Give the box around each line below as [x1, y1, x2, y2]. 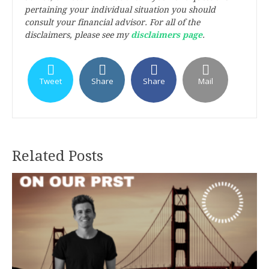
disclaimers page [131, 30, 202, 40]
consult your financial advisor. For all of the [25, 17, 200, 27]
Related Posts [12, 148, 103, 165]
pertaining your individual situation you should [25, 5, 216, 14]
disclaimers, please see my [25, 30, 131, 40]
